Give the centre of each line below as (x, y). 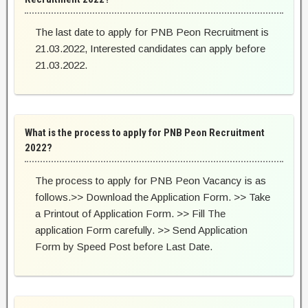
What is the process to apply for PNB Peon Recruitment (145, 133)
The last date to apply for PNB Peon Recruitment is (152, 32)
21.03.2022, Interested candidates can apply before (150, 49)
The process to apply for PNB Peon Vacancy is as (151, 181)
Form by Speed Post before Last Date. (124, 247)
